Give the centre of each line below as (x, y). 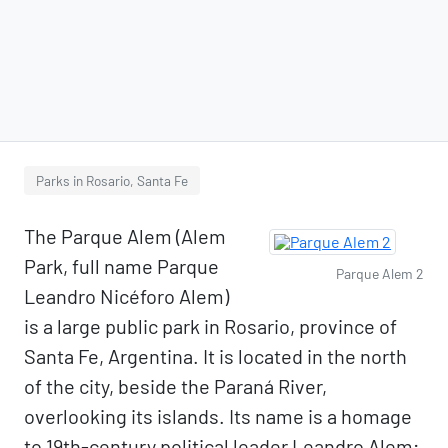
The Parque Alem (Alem (125, 236)
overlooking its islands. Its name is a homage (218, 416)
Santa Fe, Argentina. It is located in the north (215, 356)
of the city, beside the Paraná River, (175, 386)
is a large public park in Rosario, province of (210, 326)
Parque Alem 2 (380, 273)
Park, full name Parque (121, 266)
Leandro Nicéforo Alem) (126, 296)
